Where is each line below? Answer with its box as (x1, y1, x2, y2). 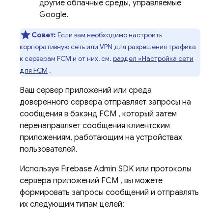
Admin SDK (92, 164, 134, 174)
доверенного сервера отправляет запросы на (20, 97, 191, 107)
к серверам (20, 54, 57, 63)
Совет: (31, 30, 56, 39)
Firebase (61, 164, 92, 174)
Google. (39, 10, 68, 20)
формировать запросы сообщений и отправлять (20, 188, 199, 197)
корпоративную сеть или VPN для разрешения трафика (20, 42, 196, 51)
